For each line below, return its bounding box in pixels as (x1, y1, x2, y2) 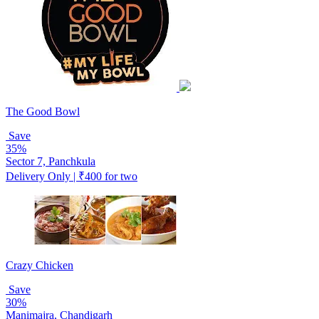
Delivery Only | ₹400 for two (6, 169, 137, 182)
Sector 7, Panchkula (6, 155, 95, 167)
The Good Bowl (6, 105, 80, 117)
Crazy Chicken (6, 258, 73, 271)
